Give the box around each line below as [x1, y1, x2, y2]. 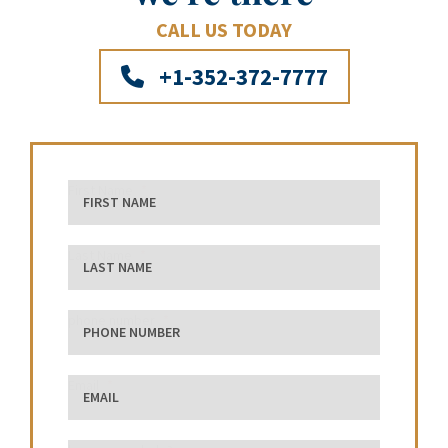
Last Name [68, 246, 132, 265]
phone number [68, 311, 155, 330]
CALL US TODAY [156, 17, 292, 43]
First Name [68, 181, 133, 200]
